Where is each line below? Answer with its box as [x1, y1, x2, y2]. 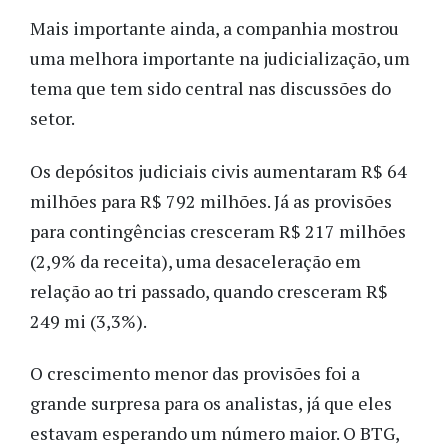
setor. [30, 106, 75, 131]
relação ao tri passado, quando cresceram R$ [30, 278, 388, 303]
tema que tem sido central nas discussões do [30, 76, 391, 101]
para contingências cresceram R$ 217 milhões [30, 218, 406, 243]
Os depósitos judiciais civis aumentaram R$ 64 [30, 158, 407, 183]
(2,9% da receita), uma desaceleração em [30, 248, 361, 273]
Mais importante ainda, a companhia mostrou [30, 16, 399, 41]
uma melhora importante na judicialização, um [30, 46, 410, 71]
